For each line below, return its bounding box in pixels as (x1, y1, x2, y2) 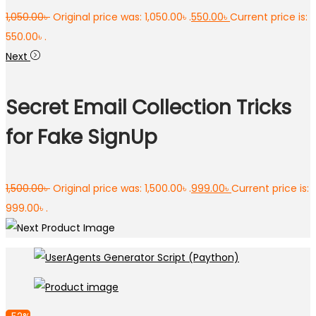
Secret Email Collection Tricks (6, 93, 291, 121)
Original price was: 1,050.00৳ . (53, 10, 191, 25)
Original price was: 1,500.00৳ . (53, 181, 191, 195)
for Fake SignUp (6, 123, 157, 151)
